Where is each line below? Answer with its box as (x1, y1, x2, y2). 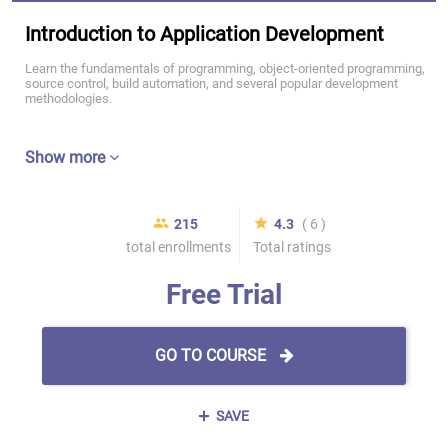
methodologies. (25, 91, 112, 106)
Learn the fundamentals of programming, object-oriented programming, (25, 61, 425, 76)
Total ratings (252, 239, 331, 255)
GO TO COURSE (154, 346, 270, 365)
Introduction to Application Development (25, 22, 384, 46)
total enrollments (125, 239, 231, 255)
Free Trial (166, 278, 282, 311)
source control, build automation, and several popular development (25, 76, 398, 91)
